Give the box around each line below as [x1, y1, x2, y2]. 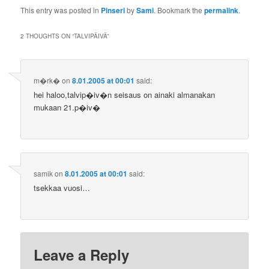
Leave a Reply [34, 244, 130, 265]
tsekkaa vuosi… [34, 181, 91, 193]
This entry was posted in [20, 4, 101, 15]
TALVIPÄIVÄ [74, 32, 107, 41]
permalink [204, 4, 239, 16]
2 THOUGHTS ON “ [20, 32, 74, 41]
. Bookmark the [154, 4, 205, 15]
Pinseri [101, 4, 125, 16]
